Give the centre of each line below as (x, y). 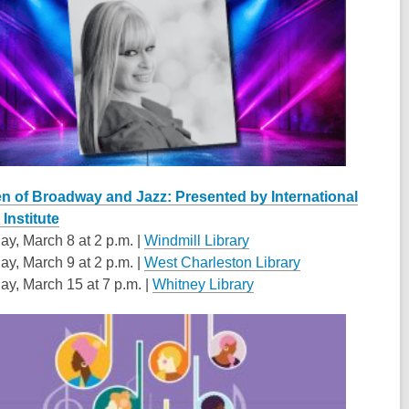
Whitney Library (203, 285)
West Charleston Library (222, 263)
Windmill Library (197, 241)
